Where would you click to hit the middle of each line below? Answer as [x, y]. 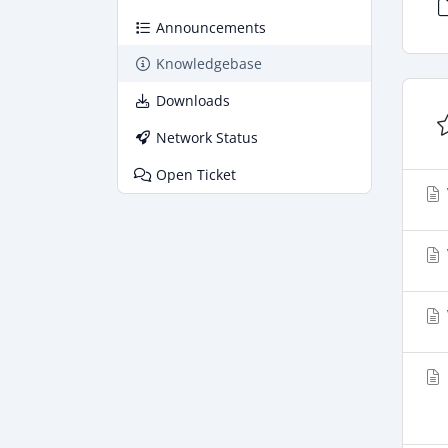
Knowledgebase [209, 63]
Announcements [211, 27]
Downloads [193, 100]
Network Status [207, 137]
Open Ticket [196, 174]
